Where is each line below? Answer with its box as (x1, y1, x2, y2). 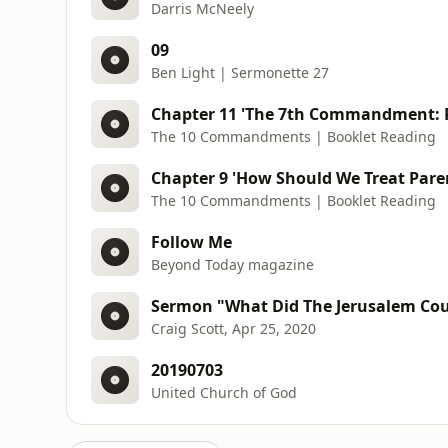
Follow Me (151, 230, 232, 253)
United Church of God (151, 382, 297, 402)
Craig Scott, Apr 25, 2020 (151, 318, 316, 338)
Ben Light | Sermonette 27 (151, 62, 329, 82)
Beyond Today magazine (151, 254, 314, 274)
